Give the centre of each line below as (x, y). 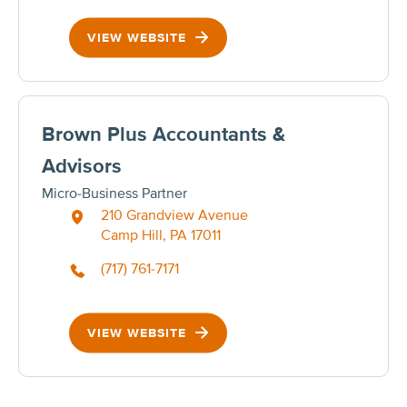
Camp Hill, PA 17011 (161, 235)
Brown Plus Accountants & (164, 134)
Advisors (82, 166)
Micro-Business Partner (114, 193)
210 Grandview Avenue (174, 215)
